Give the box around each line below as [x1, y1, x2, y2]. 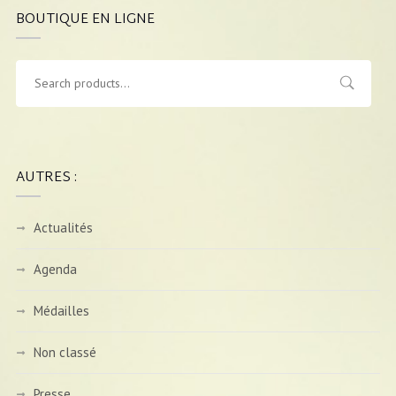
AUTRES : [15, 164, 77, 191]
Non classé [33, 343, 96, 361]
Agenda [33, 260, 77, 278]
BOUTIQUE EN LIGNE [15, 6, 155, 33]
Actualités [33, 218, 93, 236]
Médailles [33, 301, 89, 319]
